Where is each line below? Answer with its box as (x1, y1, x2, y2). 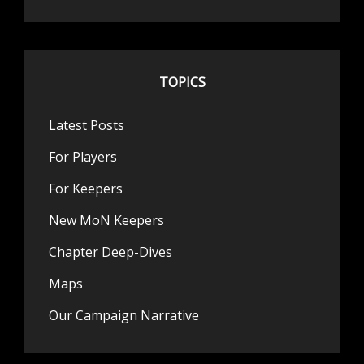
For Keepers (49, 180, 123, 198)
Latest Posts (49, 116, 124, 135)
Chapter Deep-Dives (49, 243, 172, 262)
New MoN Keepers (49, 211, 164, 230)
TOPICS (158, 73, 206, 92)
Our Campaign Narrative (49, 306, 199, 325)
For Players (49, 148, 117, 167)
